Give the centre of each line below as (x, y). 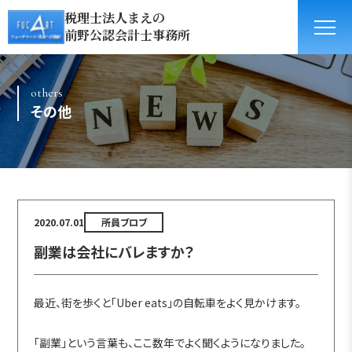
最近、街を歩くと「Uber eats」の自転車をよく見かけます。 (168, 302)
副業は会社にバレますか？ (115, 251)
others (46, 92)
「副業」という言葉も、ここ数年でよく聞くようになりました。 (170, 342)
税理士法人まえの (115, 18)
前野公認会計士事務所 (127, 35)
